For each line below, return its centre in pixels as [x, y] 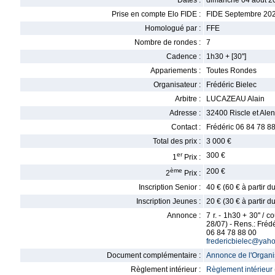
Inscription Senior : [170, 187]
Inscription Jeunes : [168, 201]
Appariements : [176, 71]
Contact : [186, 127]
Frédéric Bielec [231, 85]
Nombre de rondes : [168, 42]
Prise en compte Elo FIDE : [156, 14]
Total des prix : [177, 141]
